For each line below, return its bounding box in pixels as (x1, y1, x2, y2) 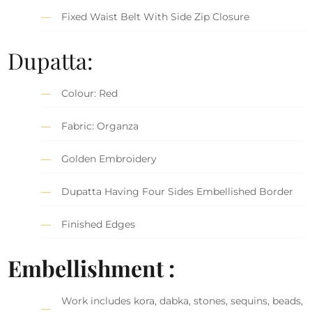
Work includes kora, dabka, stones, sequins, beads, (61, 294, 304, 307)
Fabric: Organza (61, 119, 139, 132)
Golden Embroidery (61, 152, 157, 165)
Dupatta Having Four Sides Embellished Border (61, 185, 294, 198)
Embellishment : (8, 252, 175, 283)
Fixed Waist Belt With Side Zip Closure (61, 10, 250, 23)
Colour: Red (61, 86, 118, 100)
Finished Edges (61, 217, 136, 231)
